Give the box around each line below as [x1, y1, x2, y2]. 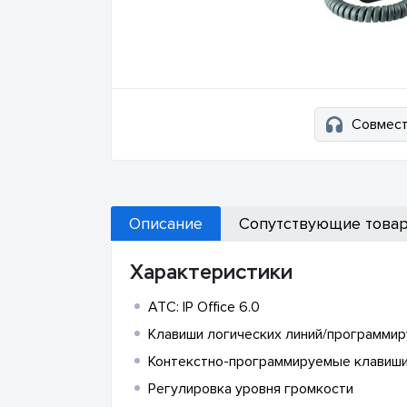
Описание [129, 213, 203, 233]
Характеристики [130, 260, 293, 284]
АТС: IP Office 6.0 [148, 298, 260, 316]
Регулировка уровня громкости [148, 380, 353, 398]
